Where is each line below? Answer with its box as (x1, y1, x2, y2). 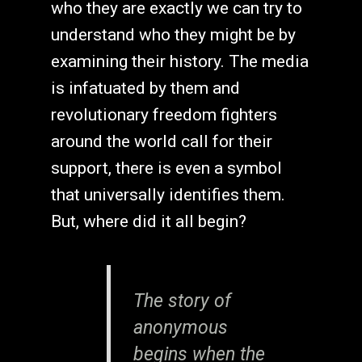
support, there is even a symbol (50, 158, 282, 179)
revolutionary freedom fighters (50, 105, 277, 125)
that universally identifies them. (50, 185, 285, 205)
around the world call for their (50, 132, 272, 152)
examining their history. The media (50, 52, 309, 72)
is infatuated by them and (50, 78, 240, 99)
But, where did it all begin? (50, 212, 246, 232)
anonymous (133, 316, 228, 339)
